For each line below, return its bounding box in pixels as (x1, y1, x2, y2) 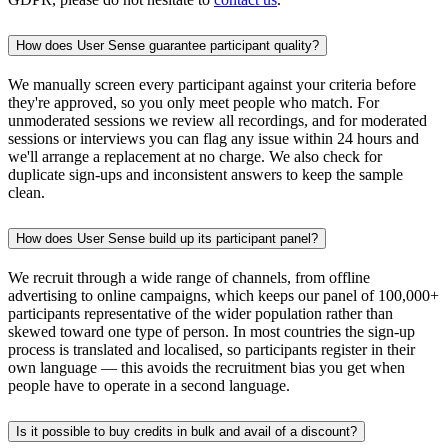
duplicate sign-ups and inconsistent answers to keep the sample (8, 165, 403, 183)
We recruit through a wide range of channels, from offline (8, 268, 370, 286)
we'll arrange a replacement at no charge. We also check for (8, 147, 382, 165)
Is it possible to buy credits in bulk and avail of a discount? (16, 423, 357, 439)
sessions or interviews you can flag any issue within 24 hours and (8, 129, 419, 147)
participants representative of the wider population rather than (8, 304, 393, 322)
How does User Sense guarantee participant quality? (16, 37, 319, 53)
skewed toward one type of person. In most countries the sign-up (8, 322, 415, 340)
